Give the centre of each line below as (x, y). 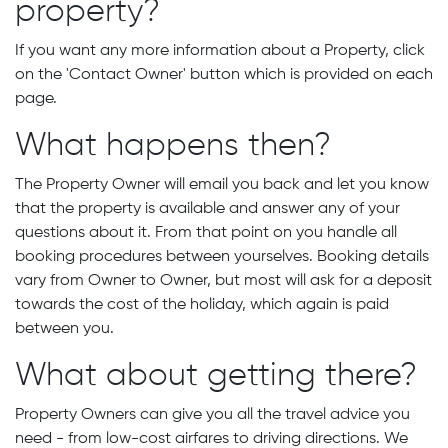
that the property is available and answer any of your (207, 209)
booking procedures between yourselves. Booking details (222, 257)
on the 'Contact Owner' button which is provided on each (224, 75)
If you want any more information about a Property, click (220, 51)
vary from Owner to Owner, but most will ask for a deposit (223, 281)
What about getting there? (216, 376)
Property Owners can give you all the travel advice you (212, 415)
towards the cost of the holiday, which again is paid (202, 305)
